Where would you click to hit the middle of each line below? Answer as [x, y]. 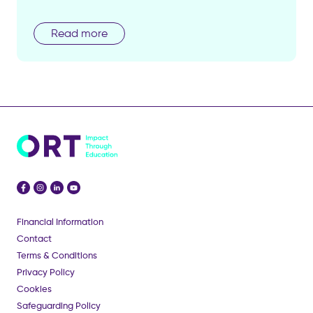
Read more [79, 34]
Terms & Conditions [57, 256]
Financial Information [60, 222]
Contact [34, 239]
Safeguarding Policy [59, 306]
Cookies [34, 289]
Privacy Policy [46, 272]
